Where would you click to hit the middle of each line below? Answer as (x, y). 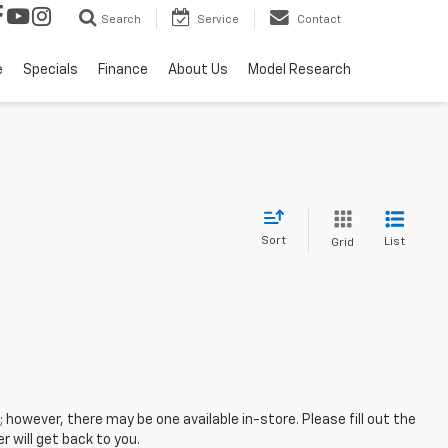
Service (218, 19)
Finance (123, 69)
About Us (198, 69)
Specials (50, 69)
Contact (319, 19)
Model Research (299, 69)
